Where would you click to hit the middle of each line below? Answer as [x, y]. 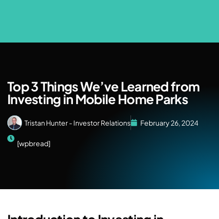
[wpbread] [34, 143]
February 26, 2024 [169, 123]
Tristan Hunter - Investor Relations [77, 123]
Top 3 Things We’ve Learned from [104, 86]
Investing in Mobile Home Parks [98, 99]
